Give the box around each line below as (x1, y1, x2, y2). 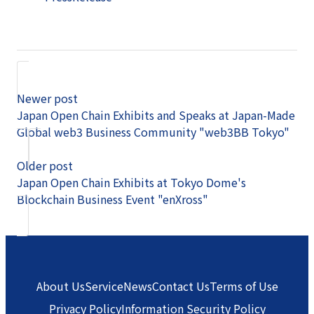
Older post (17, 156, 73, 174)
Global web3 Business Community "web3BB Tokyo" (17, 123, 289, 140)
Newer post (17, 89, 78, 107)
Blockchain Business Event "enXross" (17, 190, 208, 207)
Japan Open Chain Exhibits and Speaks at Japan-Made (17, 106, 295, 123)
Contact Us (151, 277, 210, 294)
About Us (36, 277, 85, 294)
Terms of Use (209, 277, 278, 294)
